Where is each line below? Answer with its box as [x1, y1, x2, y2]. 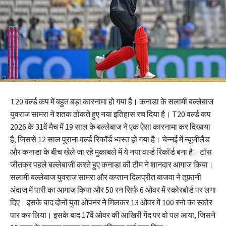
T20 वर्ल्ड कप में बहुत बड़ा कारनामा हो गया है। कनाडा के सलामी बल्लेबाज [10, 96, 213, 107]
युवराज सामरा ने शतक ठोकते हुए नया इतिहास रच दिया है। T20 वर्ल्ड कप [10, 109, 211, 120]
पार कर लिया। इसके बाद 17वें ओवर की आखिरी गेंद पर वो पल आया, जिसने [10, 210, 215, 220]
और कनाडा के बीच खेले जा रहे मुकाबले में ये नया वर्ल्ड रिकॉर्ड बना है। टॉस [10, 147, 212, 157]
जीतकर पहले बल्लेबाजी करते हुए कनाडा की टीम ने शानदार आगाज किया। [10, 159, 213, 170]
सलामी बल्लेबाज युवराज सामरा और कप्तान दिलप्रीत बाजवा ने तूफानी [10, 172, 201, 183]
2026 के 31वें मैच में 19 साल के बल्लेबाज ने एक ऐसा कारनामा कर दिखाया [10, 122, 210, 132]
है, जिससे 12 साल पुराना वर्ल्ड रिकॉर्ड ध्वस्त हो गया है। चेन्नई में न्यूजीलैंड [10, 134, 210, 145]
